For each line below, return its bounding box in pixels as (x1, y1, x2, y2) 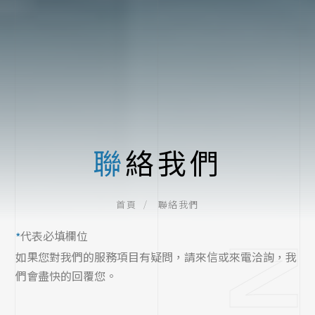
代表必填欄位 (20, 227, 89, 245)
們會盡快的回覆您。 (15, 266, 117, 284)
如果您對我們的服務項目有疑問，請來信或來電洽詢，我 (15, 247, 297, 265)
